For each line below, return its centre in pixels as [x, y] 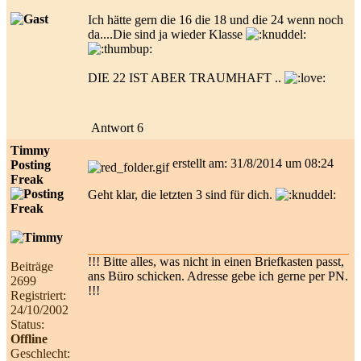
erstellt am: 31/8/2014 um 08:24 [256, 163]
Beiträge [32, 266]
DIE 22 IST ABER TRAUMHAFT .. [186, 77]
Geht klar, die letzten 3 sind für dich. [182, 194]
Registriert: [38, 295]
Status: [27, 324]
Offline [29, 338]
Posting [31, 164]
